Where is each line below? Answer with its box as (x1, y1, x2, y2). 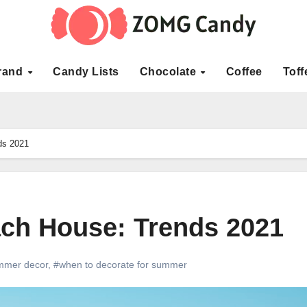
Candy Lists (53, 66, 119, 77)
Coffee (225, 66, 262, 77)
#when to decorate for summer (53, 258, 187, 270)
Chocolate (139, 66, 199, 77)
